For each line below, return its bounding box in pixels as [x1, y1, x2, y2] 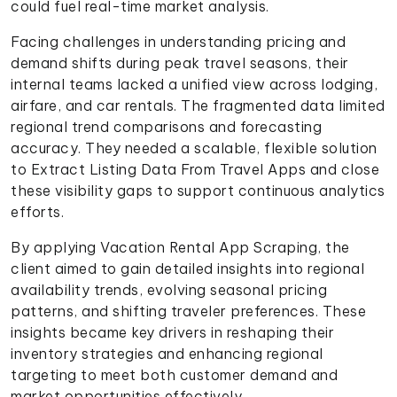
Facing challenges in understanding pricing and [11, 33, 346, 51]
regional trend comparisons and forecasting [11, 118, 322, 136]
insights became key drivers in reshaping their [11, 323, 334, 342]
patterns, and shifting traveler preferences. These [11, 302, 366, 321]
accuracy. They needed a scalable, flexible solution [11, 139, 378, 158]
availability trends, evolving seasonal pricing [11, 281, 327, 300]
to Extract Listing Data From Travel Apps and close [11, 160, 379, 179]
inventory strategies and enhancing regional [11, 345, 323, 363]
